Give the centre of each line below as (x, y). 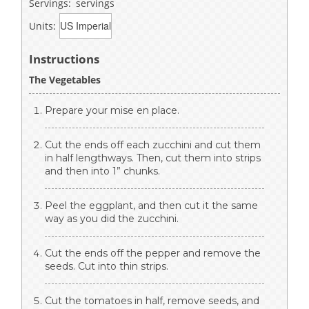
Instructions (64, 59)
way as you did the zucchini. (112, 218)
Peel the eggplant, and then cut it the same (151, 205)
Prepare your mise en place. (112, 110)
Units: (42, 26)
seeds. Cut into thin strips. (107, 266)
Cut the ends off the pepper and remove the (153, 253)
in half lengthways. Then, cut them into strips (153, 158)
